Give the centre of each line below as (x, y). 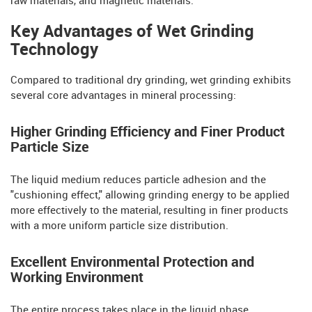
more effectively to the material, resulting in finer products (149, 211)
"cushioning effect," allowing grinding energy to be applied (150, 195)
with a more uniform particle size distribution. (119, 226)
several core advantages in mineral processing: (123, 96)
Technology (54, 50)
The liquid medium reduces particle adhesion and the (138, 180)
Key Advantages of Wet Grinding (132, 32)
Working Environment (77, 278)
